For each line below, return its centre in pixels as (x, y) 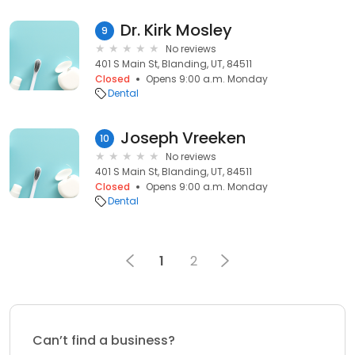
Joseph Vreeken (183, 138)
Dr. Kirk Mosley (176, 30)
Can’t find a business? (104, 340)
